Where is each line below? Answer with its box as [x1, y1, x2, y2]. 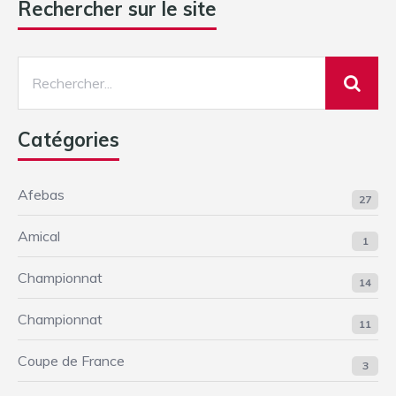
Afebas [18, 186, 65, 204]
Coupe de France [18, 352, 125, 370]
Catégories [18, 127, 119, 153]
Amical [18, 227, 60, 246]
